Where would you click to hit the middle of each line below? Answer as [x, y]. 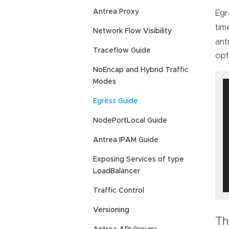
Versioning [111, 210]
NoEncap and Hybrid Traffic [141, 70]
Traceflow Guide [122, 51]
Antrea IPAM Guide [126, 140]
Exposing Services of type [139, 160]
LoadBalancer [117, 171]
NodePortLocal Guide [130, 121]
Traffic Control [119, 191]
